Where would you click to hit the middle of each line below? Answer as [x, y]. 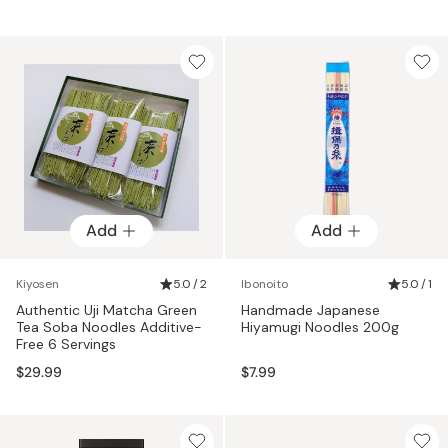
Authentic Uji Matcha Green [106, 309]
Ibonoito [264, 283]
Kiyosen [37, 283]
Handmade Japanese [310, 309]
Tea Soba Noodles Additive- [109, 326]
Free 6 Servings [66, 343]
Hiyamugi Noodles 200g [320, 326]
